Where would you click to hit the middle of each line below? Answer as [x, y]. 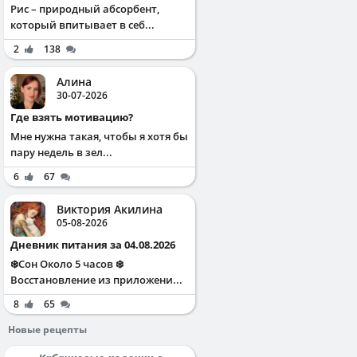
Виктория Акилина [110, 209]
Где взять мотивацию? [75, 117]
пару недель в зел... [61, 152]
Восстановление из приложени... [96, 279]
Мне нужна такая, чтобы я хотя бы [99, 136]
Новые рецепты [47, 329]
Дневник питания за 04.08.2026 [97, 244]
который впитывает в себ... [82, 24]
